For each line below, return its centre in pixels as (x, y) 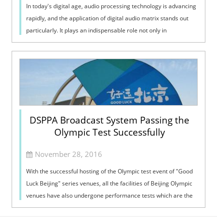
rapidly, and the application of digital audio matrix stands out (108, 18)
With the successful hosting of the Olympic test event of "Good (110, 171)
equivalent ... (43, 207)
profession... (43, 42)
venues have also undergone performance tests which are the (110, 195)
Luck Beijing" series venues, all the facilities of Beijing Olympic (109, 183)
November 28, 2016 (69, 154)
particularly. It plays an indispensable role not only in (97, 30)
